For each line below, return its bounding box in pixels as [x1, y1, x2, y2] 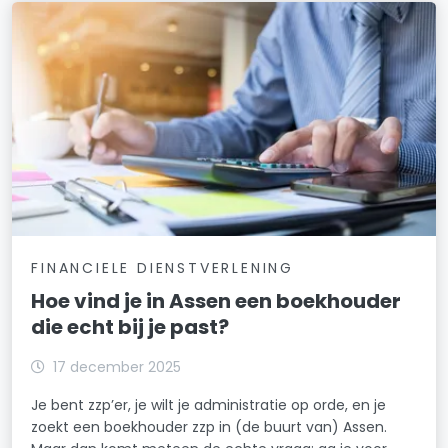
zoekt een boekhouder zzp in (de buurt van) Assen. [31, 416, 388, 437]
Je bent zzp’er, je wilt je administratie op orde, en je [31, 394, 387, 415]
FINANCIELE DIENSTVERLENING [31, 257, 294, 278]
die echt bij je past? [31, 312, 230, 341]
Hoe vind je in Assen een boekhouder [31, 286, 402, 315]
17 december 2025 [53, 356, 182, 377]
